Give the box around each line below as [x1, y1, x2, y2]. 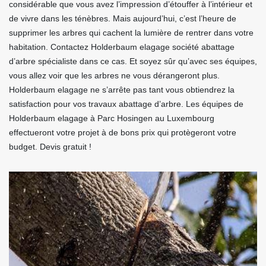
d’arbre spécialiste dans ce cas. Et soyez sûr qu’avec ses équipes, [9, 56, 257, 66]
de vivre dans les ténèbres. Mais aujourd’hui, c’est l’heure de [9, 14, 236, 24]
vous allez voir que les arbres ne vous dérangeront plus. [9, 71, 220, 81]
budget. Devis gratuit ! [9, 142, 91, 152]
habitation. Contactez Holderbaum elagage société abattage [9, 42, 235, 52]
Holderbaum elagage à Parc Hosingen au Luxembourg [9, 113, 214, 123]
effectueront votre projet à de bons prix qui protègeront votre [9, 128, 236, 138]
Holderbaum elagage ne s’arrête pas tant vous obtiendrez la [9, 85, 235, 95]
